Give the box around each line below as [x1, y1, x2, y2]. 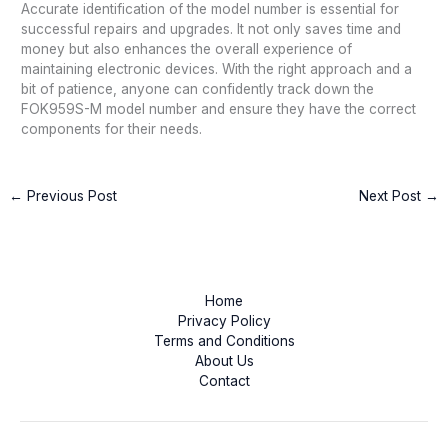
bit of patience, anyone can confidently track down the [21, 80, 375, 97]
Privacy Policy [177, 312, 271, 329]
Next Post [358, 187, 425, 204]
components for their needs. [21, 120, 203, 137]
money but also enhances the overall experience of [21, 40, 353, 57]
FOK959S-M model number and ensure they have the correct [21, 100, 417, 117]
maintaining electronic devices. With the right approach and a [21, 60, 413, 77]
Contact [198, 372, 250, 389]
